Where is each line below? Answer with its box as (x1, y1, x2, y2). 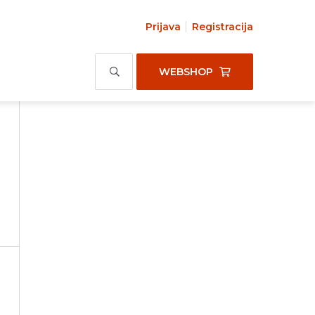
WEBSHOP (159, 65, 213, 78)
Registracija (192, 20, 253, 33)
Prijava (146, 20, 181, 33)
